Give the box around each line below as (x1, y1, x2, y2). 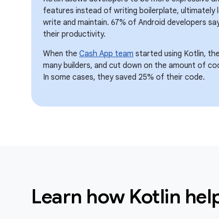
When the (43, 49, 79, 59)
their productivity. (43, 29, 106, 39)
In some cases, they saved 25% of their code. (43, 72, 205, 82)
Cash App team (79, 49, 133, 59)
